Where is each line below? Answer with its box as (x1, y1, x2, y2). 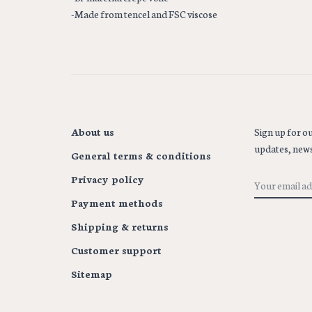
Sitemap (71, 267, 112, 281)
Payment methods (71, 196, 163, 210)
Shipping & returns (71, 219, 169, 234)
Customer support (71, 243, 162, 258)
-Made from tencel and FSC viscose (71, 7, 217, 22)
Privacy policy (71, 172, 144, 187)
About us (71, 125, 114, 139)
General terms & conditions (71, 148, 211, 163)
